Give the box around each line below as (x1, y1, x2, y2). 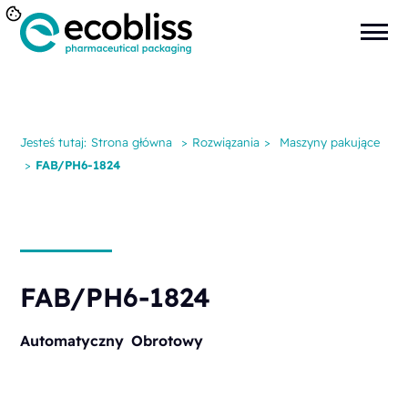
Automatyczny (20, 331, 125, 351)
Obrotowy (131, 331, 204, 351)
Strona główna (91, 135, 173, 149)
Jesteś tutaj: (20, 135, 87, 149)
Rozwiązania (192, 135, 260, 149)
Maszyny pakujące (280, 135, 381, 149)
